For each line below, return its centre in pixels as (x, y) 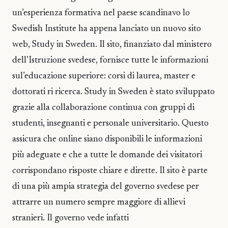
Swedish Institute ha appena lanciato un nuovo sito (107, 29)
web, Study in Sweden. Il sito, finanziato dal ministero (112, 45)
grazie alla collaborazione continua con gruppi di (103, 108)
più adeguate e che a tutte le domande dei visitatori (107, 155)
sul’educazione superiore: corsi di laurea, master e (104, 76)
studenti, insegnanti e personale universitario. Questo (110, 124)
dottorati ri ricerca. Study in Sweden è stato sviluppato (113, 92)
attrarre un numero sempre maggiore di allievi (99, 203)
